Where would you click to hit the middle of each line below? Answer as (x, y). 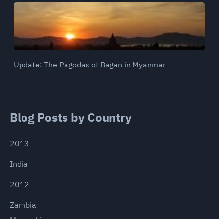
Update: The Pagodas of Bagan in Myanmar (90, 64)
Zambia (23, 205)
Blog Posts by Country (71, 118)
